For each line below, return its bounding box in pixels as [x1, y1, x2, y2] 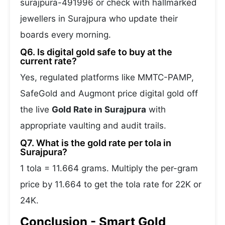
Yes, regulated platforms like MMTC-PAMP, [20, 72, 194, 82]
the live [20, 104, 52, 115]
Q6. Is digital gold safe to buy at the [20, 47, 172, 57]
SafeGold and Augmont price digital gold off [20, 88, 198, 98]
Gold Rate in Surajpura [52, 104, 146, 115]
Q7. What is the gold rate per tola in [20, 138, 171, 148]
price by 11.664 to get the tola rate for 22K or [20, 179, 201, 189]
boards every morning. [20, 30, 111, 40]
